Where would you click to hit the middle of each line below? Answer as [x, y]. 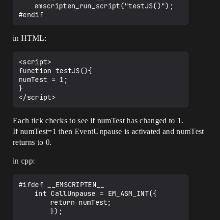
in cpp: [24, 161]
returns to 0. [32, 142]
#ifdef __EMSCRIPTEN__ [64, 185]
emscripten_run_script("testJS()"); [27, 6]
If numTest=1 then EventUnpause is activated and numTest [109, 132]
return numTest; [34, 203]
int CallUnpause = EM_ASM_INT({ [27, 194]
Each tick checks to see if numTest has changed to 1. [98, 121]
